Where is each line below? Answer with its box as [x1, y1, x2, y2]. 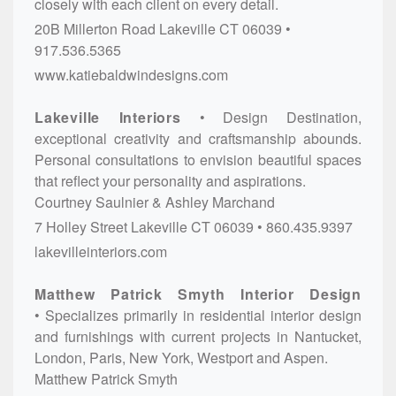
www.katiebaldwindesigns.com [34, 64, 228, 85]
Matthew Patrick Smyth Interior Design [34, 283, 362, 304]
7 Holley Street [34, 216, 127, 237]
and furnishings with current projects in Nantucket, [34, 325, 362, 346]
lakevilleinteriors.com [34, 240, 167, 262]
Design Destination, [223, 106, 362, 127]
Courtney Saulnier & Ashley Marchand [34, 191, 275, 212]
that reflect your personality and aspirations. [34, 170, 306, 191]
